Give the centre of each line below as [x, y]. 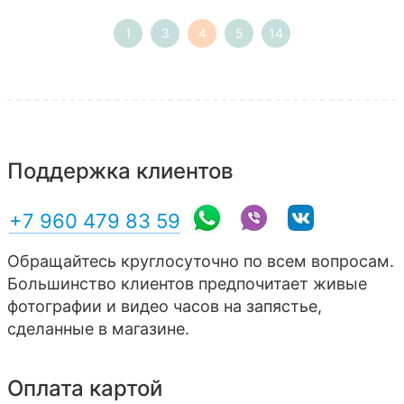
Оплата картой [85, 389]
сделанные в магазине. [98, 329]
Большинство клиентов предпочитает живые [187, 284]
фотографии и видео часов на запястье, [165, 307]
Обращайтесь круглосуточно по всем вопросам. [201, 262]
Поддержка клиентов [120, 171]
